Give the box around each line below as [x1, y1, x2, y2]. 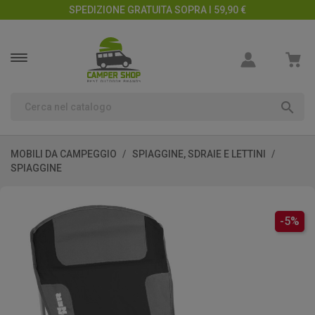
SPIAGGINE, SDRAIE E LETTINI [132, 148, 266, 160]
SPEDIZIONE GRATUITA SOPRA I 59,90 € [69, 4, 246, 15]
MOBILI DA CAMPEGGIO [11, 148, 117, 160]
